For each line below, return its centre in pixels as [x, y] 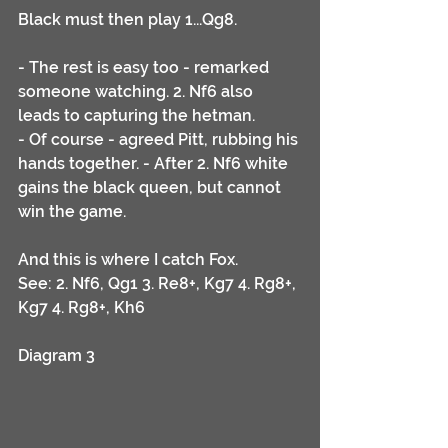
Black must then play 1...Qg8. [127, 20]
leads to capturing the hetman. [136, 116]
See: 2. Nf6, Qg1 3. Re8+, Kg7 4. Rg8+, [159, 284]
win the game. [74, 212]
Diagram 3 [56, 356]
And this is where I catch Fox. [130, 260]
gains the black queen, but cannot [151, 188]
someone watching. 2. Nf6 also [137, 92]
